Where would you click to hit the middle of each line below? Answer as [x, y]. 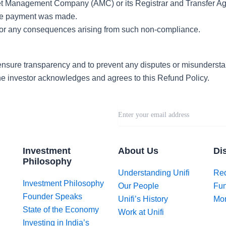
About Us [138, 151]
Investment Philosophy [63, 183]
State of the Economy [61, 210]
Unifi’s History [143, 199]
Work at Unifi [141, 212]
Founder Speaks [52, 196]
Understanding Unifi [154, 173]
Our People [138, 186]
